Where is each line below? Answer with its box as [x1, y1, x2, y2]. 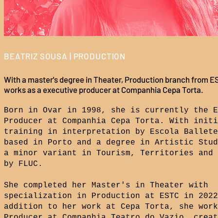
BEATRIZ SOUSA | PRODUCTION [4, 51, 126, 61]
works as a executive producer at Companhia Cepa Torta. [4, 85, 203, 94]
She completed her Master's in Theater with [4, 181, 208, 190]
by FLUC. [4, 160, 43, 168]
